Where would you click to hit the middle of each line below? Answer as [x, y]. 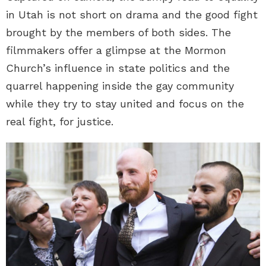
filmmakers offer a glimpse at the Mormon [116, 50]
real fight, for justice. [60, 121]
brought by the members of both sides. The [118, 32]
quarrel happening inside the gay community [120, 85]
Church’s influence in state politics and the [118, 68]
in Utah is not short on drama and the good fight [132, 14]
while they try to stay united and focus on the [125, 103]
